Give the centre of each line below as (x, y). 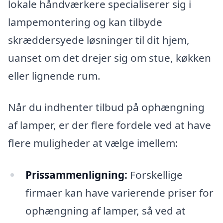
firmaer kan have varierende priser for (119, 193)
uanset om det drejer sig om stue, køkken (110, 57)
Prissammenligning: (76, 175)
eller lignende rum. (54, 75)
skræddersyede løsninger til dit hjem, (99, 40)
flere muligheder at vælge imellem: (93, 143)
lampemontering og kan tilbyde (85, 22)
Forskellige (155, 175)
